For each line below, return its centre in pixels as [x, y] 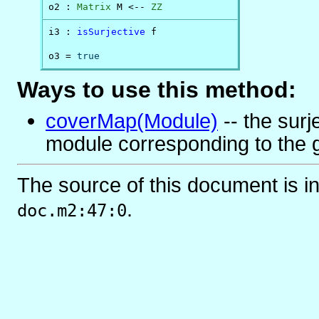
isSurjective [111, 31]
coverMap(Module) [132, 120]
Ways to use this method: [157, 89]
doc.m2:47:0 [72, 210]
